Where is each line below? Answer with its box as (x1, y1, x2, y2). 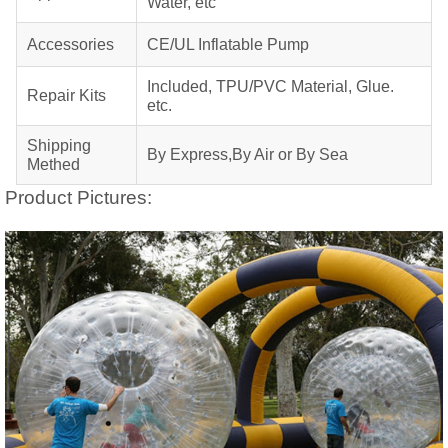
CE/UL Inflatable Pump (147, 36, 309, 53)
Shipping (27, 137, 91, 154)
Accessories (27, 36, 114, 53)
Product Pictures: (5, 187, 152, 208)
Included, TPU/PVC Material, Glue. (147, 78, 394, 95)
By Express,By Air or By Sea (147, 146, 348, 163)
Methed (27, 156, 80, 173)
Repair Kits (27, 87, 106, 104)
